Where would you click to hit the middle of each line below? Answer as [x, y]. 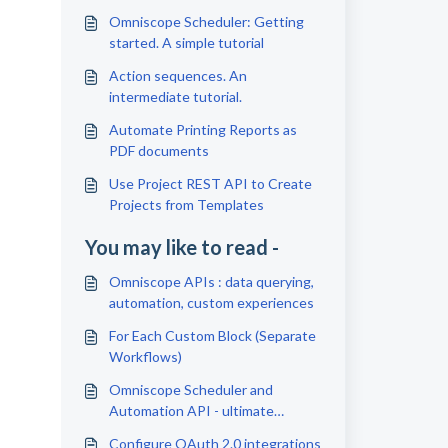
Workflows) [145, 356]
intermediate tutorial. [175, 96]
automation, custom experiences [211, 302]
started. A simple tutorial [186, 42]
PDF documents [158, 150]
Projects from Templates [186, 204]
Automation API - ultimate [191, 410]
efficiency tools [156, 431]
